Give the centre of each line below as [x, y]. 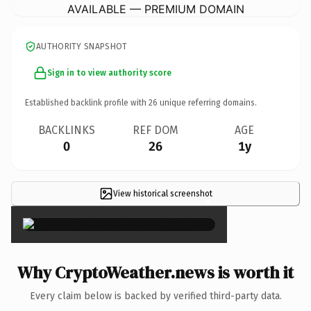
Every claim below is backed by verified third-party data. [155, 296]
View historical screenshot [162, 193]
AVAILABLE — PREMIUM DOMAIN [155, 9]
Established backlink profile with [87, 102]
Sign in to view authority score [109, 73]
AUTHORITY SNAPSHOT [82, 46]
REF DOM [155, 130]
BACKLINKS [67, 130]
